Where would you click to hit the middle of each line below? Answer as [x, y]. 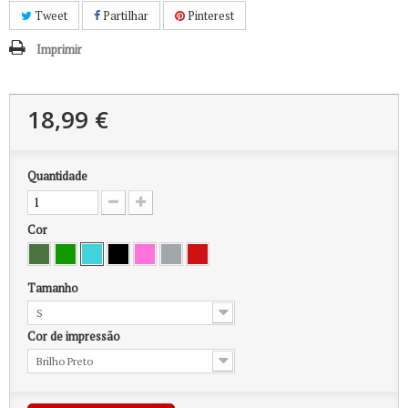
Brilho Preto [65, 361]
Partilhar [124, 15]
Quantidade [57, 176]
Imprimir [59, 49]
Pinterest [209, 15]
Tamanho [54, 288]
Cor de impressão [75, 336]
